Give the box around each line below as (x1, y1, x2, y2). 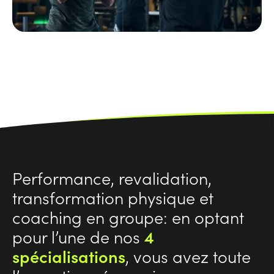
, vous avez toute (125, 244, 251, 268)
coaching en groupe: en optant (12, 205, 244, 229)
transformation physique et (12, 185, 213, 209)
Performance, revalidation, (12, 166, 212, 190)
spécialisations (12, 244, 125, 268)
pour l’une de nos (12, 224, 144, 248)
